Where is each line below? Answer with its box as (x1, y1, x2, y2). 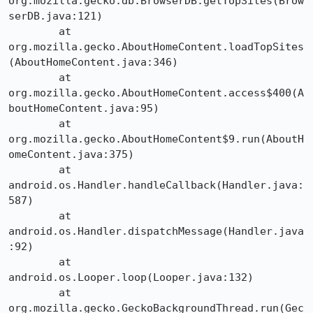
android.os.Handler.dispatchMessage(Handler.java (8, 225, 304, 238)
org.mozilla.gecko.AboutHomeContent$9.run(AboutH (8, 133, 304, 145)
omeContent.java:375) (8, 148, 134, 161)
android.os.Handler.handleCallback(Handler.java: (8, 179, 304, 191)
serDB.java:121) (8, 10, 103, 22)
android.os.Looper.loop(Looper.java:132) (8, 271, 254, 284)
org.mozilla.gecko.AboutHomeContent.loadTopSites (8, 41, 304, 53)
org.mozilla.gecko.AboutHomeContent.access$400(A (8, 87, 304, 99)
